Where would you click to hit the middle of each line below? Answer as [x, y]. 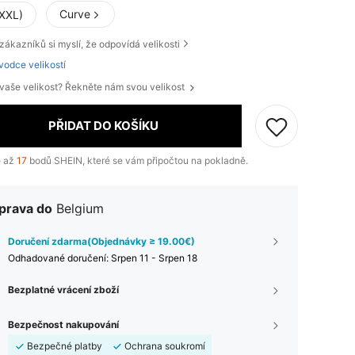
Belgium [80, 208]
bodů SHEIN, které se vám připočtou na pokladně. [137, 160]
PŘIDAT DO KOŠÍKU [103, 126]
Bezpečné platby [65, 345]
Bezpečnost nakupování [63, 324]
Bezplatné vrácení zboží [63, 289]
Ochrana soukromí [165, 345]
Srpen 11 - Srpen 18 [154, 258]
